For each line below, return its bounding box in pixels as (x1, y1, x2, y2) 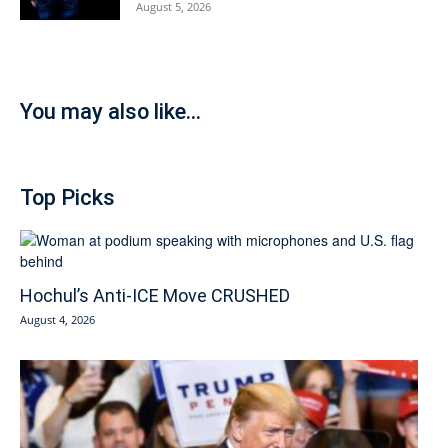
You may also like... (20, 99, 201, 124)
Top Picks (20, 185, 115, 210)
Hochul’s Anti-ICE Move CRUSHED (20, 285, 290, 306)
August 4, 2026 (20, 312, 95, 327)
